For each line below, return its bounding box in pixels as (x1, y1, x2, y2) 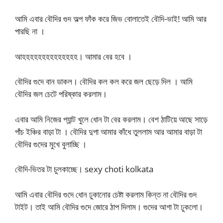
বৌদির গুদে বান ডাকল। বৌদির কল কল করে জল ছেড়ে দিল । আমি (15, 76, 193, 87)
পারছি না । (15, 25, 45, 37)
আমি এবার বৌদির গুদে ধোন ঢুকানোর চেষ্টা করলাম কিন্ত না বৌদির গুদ (15, 188, 197, 200)
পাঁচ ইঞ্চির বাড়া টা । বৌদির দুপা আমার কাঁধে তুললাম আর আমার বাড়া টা (15, 125, 202, 137)
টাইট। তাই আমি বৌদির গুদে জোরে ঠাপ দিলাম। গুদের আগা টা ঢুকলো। (15, 201, 203, 213)
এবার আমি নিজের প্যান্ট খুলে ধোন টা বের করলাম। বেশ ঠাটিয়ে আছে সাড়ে (15, 113, 208, 125)
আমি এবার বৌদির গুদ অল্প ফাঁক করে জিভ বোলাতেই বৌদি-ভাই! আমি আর (15, 13, 207, 24)
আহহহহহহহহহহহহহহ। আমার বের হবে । (15, 50, 132, 62)
